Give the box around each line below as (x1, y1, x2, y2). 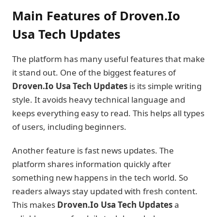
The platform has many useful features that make (12, 53, 205, 65)
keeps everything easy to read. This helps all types (12, 108, 204, 119)
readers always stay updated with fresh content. (12, 185, 198, 197)
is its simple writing (127, 80, 201, 92)
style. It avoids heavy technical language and (12, 94, 185, 106)
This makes (12, 199, 57, 210)
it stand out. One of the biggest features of (12, 67, 176, 78)
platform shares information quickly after (12, 158, 171, 170)
